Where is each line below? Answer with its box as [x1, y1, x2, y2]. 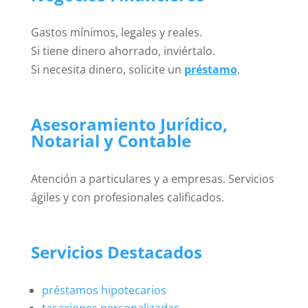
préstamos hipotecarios [41, 283, 166, 298]
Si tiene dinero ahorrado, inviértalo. [30, 43, 215, 59]
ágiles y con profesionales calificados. [30, 190, 224, 206]
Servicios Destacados [30, 241, 202, 264]
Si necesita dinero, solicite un [30, 62, 184, 78]
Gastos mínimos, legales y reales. [30, 25, 202, 41]
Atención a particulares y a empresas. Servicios [30, 171, 274, 187]
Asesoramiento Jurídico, [30, 113, 228, 136]
